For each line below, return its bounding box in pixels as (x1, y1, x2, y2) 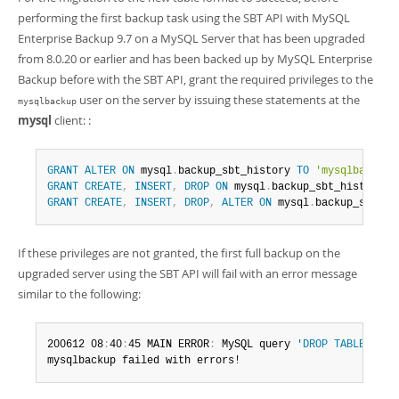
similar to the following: (18, 286, 141, 302)
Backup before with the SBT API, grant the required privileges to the (18, 71, 373, 87)
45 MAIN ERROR (128, 338, 209, 351)
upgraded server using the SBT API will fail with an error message (18, 265, 357, 281)
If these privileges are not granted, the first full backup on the (18, 245, 340, 261)
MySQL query (216, 338, 297, 351)
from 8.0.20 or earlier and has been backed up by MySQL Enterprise (18, 51, 372, 67)
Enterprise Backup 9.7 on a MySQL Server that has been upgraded (18, 30, 365, 46)
